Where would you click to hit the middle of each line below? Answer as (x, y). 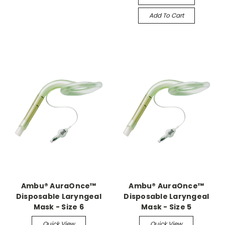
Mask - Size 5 (166, 207)
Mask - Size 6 (59, 207)
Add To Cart (166, 15)
